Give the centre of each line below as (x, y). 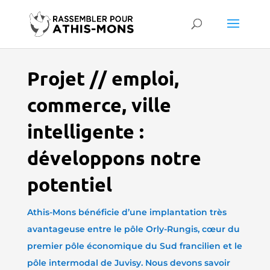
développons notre (114, 158)
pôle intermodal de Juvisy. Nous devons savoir (128, 263)
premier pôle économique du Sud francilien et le (134, 246)
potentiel (69, 184)
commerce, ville (99, 105)
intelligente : (85, 131)
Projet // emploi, (103, 78)
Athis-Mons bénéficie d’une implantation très (127, 212)
